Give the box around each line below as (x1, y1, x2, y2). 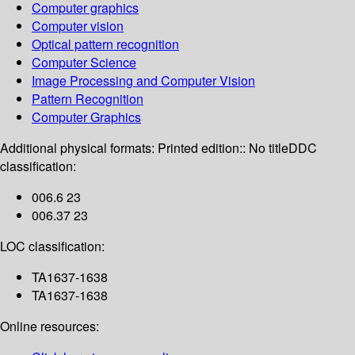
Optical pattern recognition (32, 35, 179, 54)
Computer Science (32, 53, 136, 72)
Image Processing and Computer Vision (32, 71, 255, 90)
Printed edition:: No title (158, 139, 288, 158)
